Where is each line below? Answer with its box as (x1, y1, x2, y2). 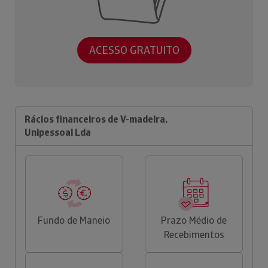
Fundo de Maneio (38, 214, 111, 227)
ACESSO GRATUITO (89, 43, 179, 57)
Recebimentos (163, 228, 224, 241)
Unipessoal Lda (25, 126, 91, 139)
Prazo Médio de (161, 214, 227, 227)
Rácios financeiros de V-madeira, (25, 112, 167, 126)
